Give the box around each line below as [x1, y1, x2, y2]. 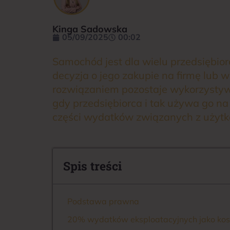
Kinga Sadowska [52, 23, 127, 35]
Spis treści [63, 158, 122, 174]
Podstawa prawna [67, 196, 139, 207]
